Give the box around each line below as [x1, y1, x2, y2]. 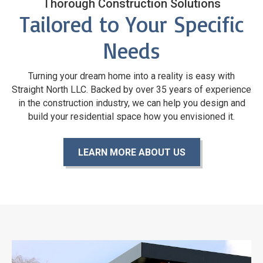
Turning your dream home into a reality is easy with [28, 70, 235, 82]
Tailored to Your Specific [19, 9, 244, 38]
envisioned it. [180, 110, 235, 122]
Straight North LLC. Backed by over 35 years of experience [12, 83, 251, 95]
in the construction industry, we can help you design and [18, 97, 245, 109]
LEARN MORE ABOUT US [77, 146, 186, 158]
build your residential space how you [28, 110, 180, 122]
